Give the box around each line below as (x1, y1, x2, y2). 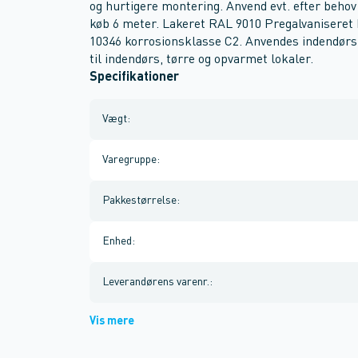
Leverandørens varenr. (102, 276, 209, 288)
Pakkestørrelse (102, 195, 177, 206)
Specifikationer (89, 71, 179, 84)
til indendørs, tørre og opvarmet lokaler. (89, 54, 313, 66)
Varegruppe (102, 154, 157, 165)
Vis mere (89, 316, 134, 327)
